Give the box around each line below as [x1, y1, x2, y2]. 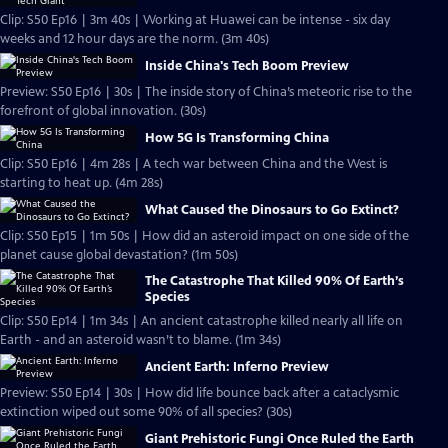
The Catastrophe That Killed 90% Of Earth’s [145, 272, 404, 289]
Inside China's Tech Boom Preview [145, 58, 349, 74]
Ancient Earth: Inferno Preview [145, 359, 329, 375]
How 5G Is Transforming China [145, 130, 329, 146]
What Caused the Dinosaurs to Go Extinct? [145, 202, 399, 218]
